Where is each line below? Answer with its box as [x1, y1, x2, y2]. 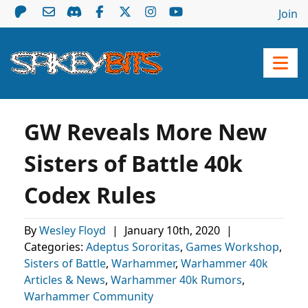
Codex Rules [24, 180, 156, 210]
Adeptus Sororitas [86, 239, 180, 254]
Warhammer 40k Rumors [111, 272, 242, 287]
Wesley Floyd [39, 223, 109, 238]
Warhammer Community [24, 289, 153, 304]
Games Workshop [186, 239, 279, 254]
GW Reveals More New [24, 117, 267, 146]
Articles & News [24, 272, 105, 287]
